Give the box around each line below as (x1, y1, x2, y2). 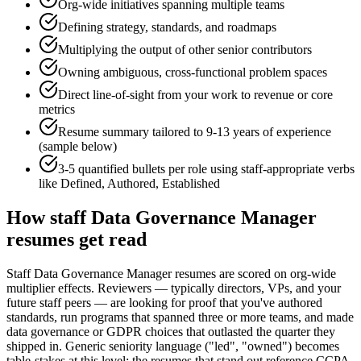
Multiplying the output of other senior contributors (58, 43, 312, 57)
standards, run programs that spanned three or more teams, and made (6, 310, 354, 325)
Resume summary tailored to (58, 125, 206, 139)
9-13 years (206, 125, 259, 139)
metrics (39, 102, 75, 117)
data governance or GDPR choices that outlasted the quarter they (6, 325, 335, 339)
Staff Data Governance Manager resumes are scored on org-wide (6, 267, 336, 281)
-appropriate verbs (263, 162, 355, 176)
